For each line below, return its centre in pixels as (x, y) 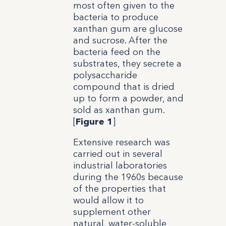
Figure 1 (94, 121)
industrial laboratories (120, 165)
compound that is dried (124, 87)
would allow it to (108, 200)
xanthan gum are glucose (128, 29)
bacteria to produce (116, 17)
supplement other (112, 212)
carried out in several (118, 154)
